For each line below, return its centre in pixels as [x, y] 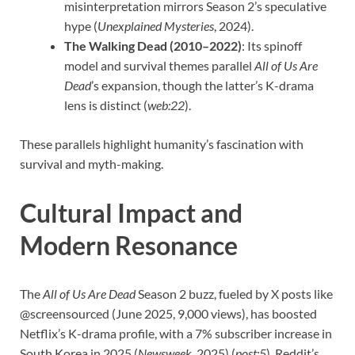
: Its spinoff [272, 45]
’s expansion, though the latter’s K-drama [202, 85]
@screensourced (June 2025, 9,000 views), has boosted [168, 314]
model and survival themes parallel [159, 65]
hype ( [81, 25]
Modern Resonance [129, 245]
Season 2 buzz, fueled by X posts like [234, 294]
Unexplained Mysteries [156, 25]
